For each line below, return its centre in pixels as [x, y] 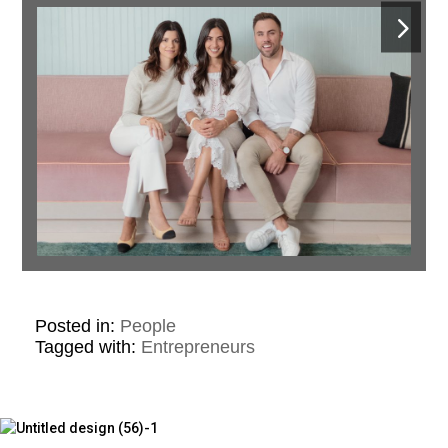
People [147, 326]
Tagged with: [87, 347]
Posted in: [77, 326]
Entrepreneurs [197, 347]
